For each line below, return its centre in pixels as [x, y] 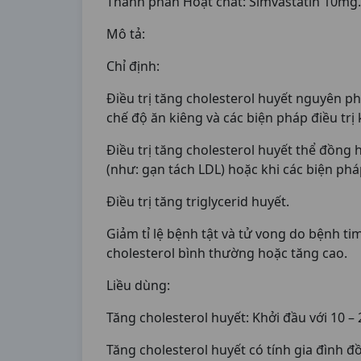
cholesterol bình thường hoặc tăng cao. [227, 253]
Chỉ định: [133, 66]
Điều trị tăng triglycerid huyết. [198, 201]
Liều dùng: [138, 285]
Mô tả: [126, 34]
